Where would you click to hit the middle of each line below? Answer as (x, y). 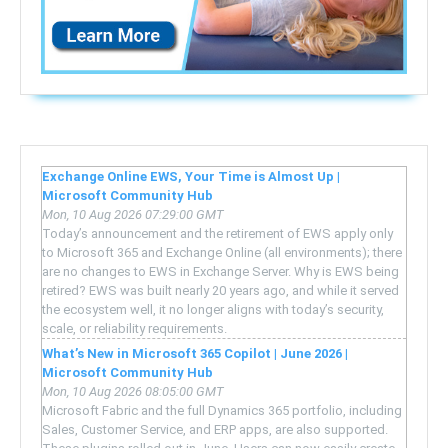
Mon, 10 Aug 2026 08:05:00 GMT (133, 391)
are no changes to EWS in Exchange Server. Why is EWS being (220, 271)
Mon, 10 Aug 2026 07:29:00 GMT (133, 214)
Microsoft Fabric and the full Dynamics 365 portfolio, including (222, 410)
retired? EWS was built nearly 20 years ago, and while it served (220, 290)
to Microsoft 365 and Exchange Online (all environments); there (222, 252)
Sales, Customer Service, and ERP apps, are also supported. (215, 429)
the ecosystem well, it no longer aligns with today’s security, (213, 309)
